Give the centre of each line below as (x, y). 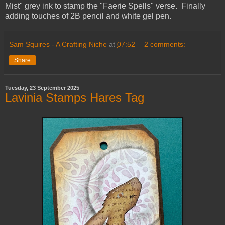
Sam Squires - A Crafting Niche (58, 44)
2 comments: (165, 44)
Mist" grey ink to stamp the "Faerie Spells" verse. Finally (105, 6)
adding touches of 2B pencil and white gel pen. (88, 16)
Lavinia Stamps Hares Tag (75, 98)
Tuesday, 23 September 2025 (42, 88)
